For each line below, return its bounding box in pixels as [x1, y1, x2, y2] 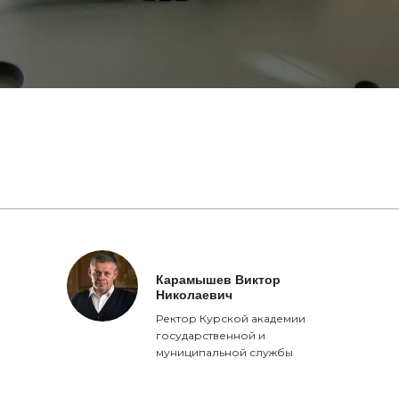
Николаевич [156, 287, 233, 302]
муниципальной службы [156, 345, 294, 359]
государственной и [156, 328, 266, 342]
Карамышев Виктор [156, 272, 281, 287]
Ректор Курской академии [156, 311, 306, 325]
